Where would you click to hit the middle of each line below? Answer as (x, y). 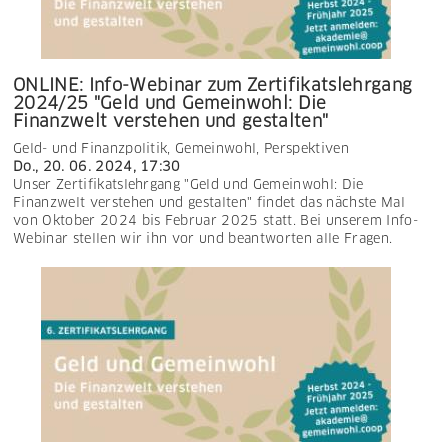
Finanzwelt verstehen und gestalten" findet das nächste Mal (209, 202)
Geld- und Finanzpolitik (90, 148)
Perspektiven (306, 148)
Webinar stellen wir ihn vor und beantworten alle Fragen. (203, 238)
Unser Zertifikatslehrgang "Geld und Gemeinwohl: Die (188, 184)
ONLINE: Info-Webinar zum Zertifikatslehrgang (213, 84)
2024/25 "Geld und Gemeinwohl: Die (170, 102)
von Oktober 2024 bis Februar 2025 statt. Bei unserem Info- (215, 220)
